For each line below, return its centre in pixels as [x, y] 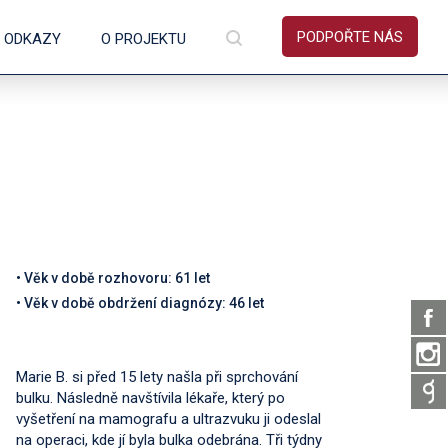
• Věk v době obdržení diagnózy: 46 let [140, 303]
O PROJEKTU [143, 39]
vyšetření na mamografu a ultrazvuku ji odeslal [168, 419]
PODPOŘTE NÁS [350, 37]
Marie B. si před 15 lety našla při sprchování [157, 377]
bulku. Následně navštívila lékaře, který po [150, 398]
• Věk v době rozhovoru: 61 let [113, 278]
